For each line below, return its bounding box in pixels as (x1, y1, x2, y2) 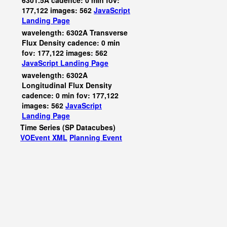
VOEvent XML (20, 132, 67, 142)
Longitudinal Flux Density (22, 80, 112, 90)
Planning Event (69, 132, 122, 142)
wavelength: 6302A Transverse (22, 27, 128, 37)
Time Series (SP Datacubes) (20, 122, 116, 132)
